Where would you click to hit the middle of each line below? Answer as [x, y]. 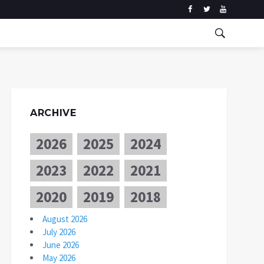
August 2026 [65, 219]
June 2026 [61, 245]
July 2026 [59, 232]
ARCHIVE [53, 113]
